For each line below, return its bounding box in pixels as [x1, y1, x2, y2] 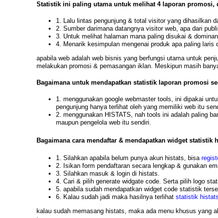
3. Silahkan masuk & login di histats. [55, 169, 160, 177]
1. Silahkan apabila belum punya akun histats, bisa [55, 154, 201, 162]
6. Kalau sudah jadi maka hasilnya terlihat [55, 193, 176, 200]
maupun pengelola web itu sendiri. [55, 118, 151, 126]
